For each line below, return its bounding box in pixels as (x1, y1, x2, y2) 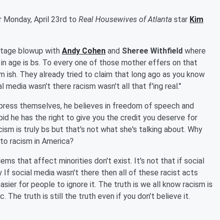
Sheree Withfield (122, 46, 183, 55)
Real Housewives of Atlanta (79, 15, 174, 24)
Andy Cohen (62, 46, 106, 55)
